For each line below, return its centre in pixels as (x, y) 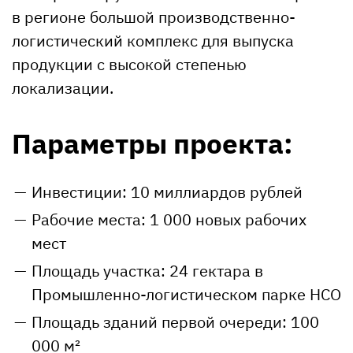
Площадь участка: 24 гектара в (147, 270)
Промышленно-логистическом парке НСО (186, 294)
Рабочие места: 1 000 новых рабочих (169, 219)
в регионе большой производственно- (154, 17)
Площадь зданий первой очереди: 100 (175, 321)
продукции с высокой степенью (129, 65)
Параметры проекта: (152, 144)
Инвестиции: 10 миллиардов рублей (167, 191)
